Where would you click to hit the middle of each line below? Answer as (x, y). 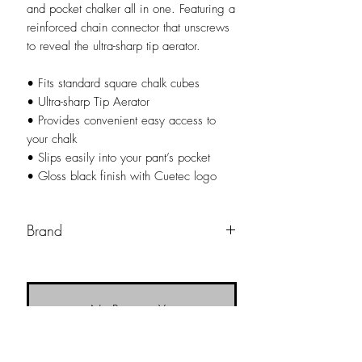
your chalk (52, 139)
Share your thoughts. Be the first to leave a (132, 329)
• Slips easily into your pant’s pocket (118, 157)
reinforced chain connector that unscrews (128, 27)
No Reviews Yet (132, 309)
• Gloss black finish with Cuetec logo (122, 176)
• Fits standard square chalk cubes (113, 83)
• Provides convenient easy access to (121, 120)
